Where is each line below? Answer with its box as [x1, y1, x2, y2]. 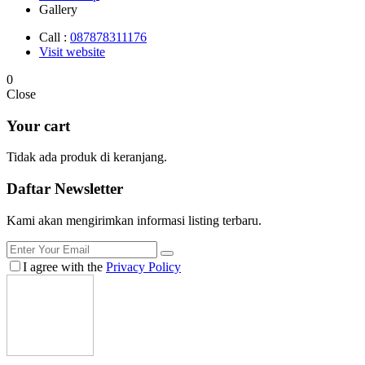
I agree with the [23, 259, 106, 274]
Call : [39, 29, 70, 44]
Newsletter [55, 179, 123, 197]
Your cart [7, 117, 70, 134]
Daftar [7, 179, 55, 197]
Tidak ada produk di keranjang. [7, 150, 167, 165]
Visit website [39, 44, 105, 59]
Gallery [39, 2, 77, 16]
